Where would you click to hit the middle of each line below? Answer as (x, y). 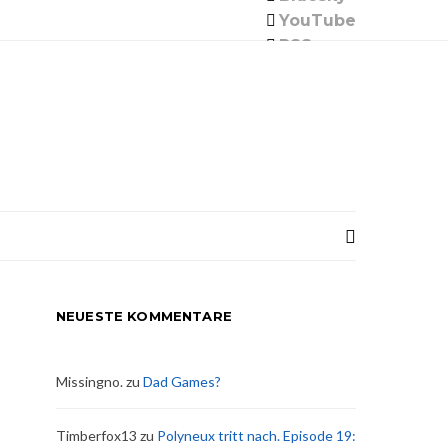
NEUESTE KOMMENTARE (144, 316)
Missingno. (89, 381)
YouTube (317, 20)
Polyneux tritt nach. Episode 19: (256, 435)
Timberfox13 (96, 435)
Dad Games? (182, 381)
